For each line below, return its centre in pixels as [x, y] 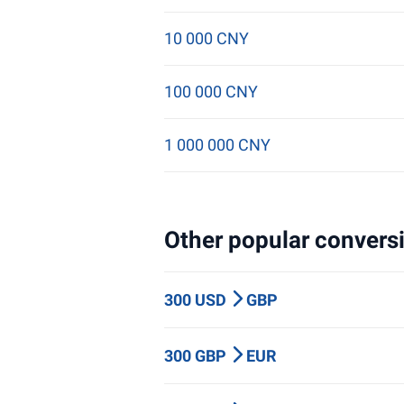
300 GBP [197, 356]
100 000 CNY [211, 92]
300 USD [197, 300]
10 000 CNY [207, 38]
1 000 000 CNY [217, 145]
